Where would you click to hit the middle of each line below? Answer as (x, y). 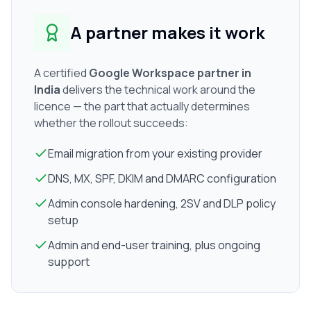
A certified (61, 73)
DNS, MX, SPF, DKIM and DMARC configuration (162, 178)
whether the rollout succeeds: (111, 123)
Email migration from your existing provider (155, 153)
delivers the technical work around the (158, 90)
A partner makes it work (167, 32)
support (69, 262)
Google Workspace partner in (170, 73)
